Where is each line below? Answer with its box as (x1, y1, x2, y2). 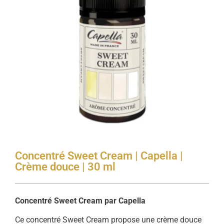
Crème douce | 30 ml (15, 160, 115, 173)
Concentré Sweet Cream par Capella (15, 196, 145, 205)
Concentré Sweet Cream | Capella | (15, 149, 183, 162)
